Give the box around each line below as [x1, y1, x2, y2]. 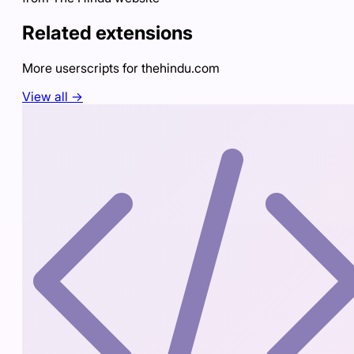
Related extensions [22, 21, 193, 44]
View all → [22, 88, 83, 104]
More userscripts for [22, 59, 141, 76]
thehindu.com [141, 59, 220, 76]
